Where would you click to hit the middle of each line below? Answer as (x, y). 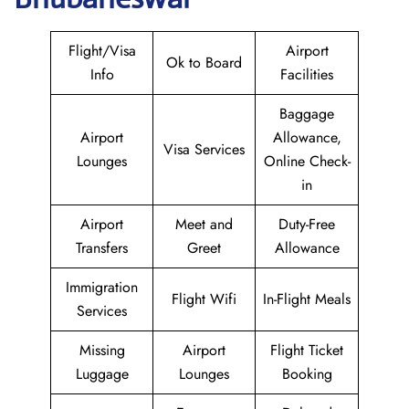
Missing (102, 350)
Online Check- (307, 161)
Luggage (102, 374)
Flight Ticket (307, 350)
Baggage (307, 114)
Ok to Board (204, 63)
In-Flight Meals (307, 299)
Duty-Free (307, 224)
